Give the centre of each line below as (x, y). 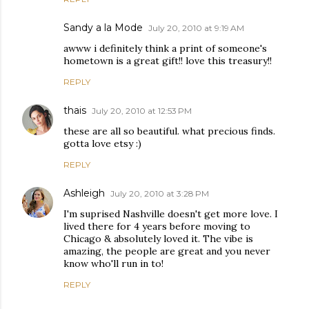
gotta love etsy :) (102, 144)
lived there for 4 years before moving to (157, 227)
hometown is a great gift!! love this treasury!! (168, 61)
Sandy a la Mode (103, 28)
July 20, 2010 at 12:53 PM (142, 111)
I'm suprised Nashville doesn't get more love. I (171, 214)
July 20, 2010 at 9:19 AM (196, 28)
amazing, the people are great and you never (167, 251)
